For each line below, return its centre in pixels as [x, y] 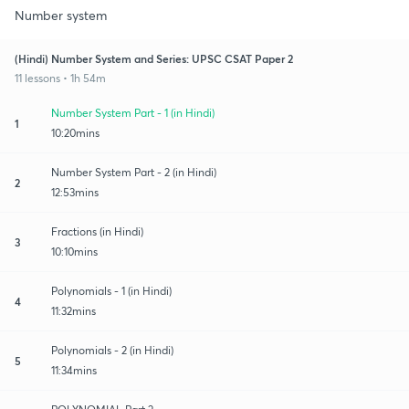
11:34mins [74, 370]
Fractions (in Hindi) [97, 231]
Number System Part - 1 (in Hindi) [133, 112]
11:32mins [73, 310]
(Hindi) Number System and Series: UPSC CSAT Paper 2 [154, 58]
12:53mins [75, 192]
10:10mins [74, 251]
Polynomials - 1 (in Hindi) [111, 290]
